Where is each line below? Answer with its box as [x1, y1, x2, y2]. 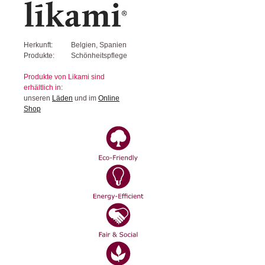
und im [73, 93, 98, 102]
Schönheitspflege [71, 51, 127, 60]
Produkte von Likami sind [24, 72, 105, 81]
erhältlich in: [24, 83, 63, 92]
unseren [24, 93, 52, 102]
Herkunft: [24, 40, 53, 49]
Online [98, 93, 119, 102]
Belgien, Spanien [71, 40, 127, 49]
